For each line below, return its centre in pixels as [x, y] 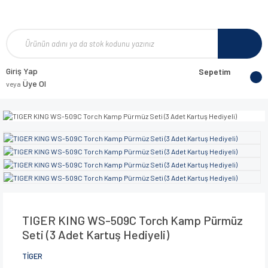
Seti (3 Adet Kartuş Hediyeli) [96, 234]
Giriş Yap [22, 71]
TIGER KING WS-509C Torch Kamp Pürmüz [133, 220]
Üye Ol [33, 83]
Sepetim [214, 71]
